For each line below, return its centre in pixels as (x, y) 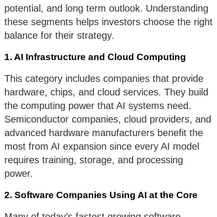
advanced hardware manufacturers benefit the (104, 133)
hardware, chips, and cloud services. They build (106, 92)
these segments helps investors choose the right (108, 22)
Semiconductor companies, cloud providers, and (108, 119)
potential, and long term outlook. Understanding (106, 8)
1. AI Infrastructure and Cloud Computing (95, 57)
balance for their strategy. (59, 36)
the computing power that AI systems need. (98, 106)
